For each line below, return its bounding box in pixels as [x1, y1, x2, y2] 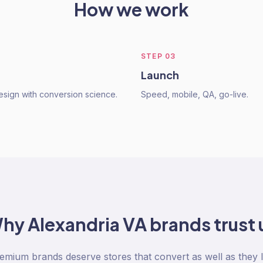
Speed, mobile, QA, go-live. [141, 89, 248, 99]
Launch [141, 68, 179, 82]
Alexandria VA [28, 213, 147, 235]
